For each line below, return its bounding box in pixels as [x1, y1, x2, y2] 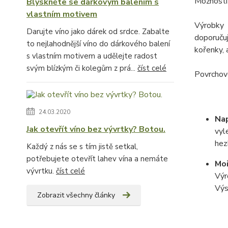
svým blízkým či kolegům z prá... [26, 63, 137, 74]
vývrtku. [26, 166, 56, 177]
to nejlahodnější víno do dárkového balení [26, 39, 170, 49]
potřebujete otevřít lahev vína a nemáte [26, 154, 168, 164]
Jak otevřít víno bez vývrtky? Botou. [26, 124, 165, 135]
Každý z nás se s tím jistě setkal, [26, 141, 138, 152]
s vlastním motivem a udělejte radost [26, 51, 157, 62]
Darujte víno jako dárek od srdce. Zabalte [26, 26, 169, 37]
